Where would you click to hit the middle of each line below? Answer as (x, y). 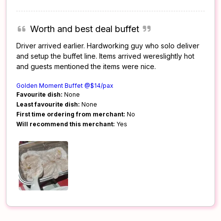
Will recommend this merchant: (66, 124)
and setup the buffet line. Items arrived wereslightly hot (105, 56)
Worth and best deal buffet (84, 29)
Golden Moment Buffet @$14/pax (65, 85)
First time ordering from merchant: (71, 114)
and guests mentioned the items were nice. (86, 66)
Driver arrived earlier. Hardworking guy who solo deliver (108, 45)
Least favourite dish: (48, 104)
